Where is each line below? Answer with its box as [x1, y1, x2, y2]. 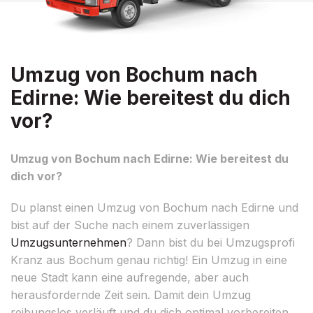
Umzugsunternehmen [10, 235, 126, 249]
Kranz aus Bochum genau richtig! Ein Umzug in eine [10, 252, 287, 267]
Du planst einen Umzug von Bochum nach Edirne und [10, 200, 298, 214]
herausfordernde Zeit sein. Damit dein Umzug [10, 287, 251, 302]
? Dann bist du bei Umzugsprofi [126, 235, 295, 249]
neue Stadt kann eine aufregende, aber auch [10, 270, 249, 284]
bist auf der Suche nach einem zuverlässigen [10, 217, 249, 232]
